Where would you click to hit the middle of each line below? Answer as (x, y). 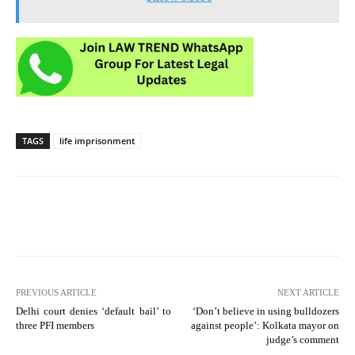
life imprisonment (97, 140)
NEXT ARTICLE (308, 292)
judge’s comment (302, 339)
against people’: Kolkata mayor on (265, 325)
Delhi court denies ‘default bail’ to (94, 311)
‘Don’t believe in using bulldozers (265, 311)
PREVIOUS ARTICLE (56, 292)
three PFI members (55, 325)
